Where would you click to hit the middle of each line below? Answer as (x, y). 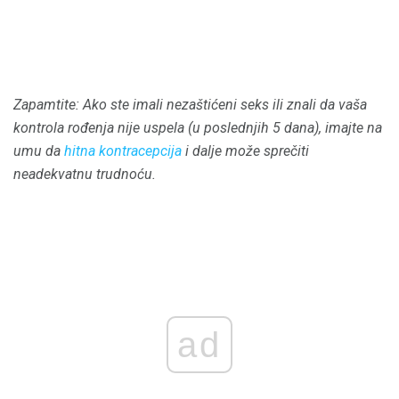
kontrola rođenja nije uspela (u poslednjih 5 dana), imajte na (198, 127)
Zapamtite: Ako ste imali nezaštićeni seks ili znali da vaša (190, 104)
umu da (39, 151)
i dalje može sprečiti (245, 151)
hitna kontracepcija (123, 151)
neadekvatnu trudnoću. (85, 174)
